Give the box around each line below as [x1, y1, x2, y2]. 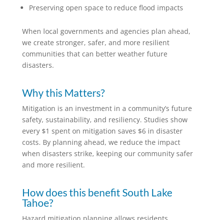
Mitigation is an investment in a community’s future [22, 103, 192, 113]
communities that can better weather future [22, 49, 167, 58]
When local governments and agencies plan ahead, [22, 26, 191, 36]
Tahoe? [22, 196, 53, 209]
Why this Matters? [22, 86, 105, 99]
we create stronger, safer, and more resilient [22, 37, 169, 47]
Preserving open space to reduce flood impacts [28, 2, 183, 12]
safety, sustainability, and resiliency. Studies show [22, 114, 188, 124]
